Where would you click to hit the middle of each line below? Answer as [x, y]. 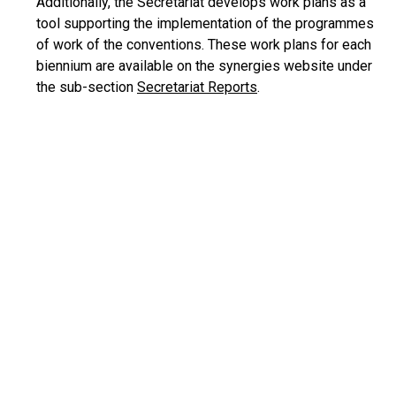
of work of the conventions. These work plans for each [204, 45]
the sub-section [87, 87]
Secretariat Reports [197, 87]
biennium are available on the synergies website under [204, 66]
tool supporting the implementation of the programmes [205, 23]
